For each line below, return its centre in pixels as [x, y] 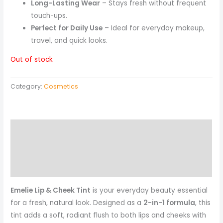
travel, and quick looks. [69, 40]
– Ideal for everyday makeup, [154, 28]
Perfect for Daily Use [67, 28]
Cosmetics [61, 87]
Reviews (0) [31, 148]
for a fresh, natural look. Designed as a [77, 203]
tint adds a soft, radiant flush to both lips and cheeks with [109, 215]
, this [203, 203]
